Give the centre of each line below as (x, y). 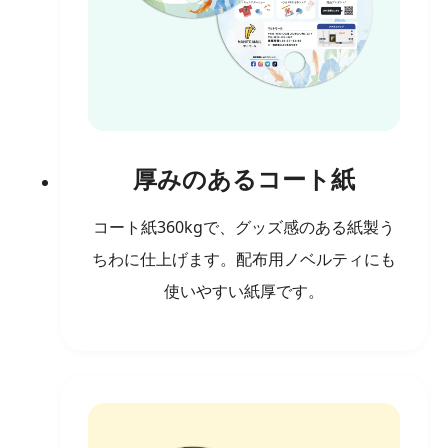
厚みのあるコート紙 (244, 178)
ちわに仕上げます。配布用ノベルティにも (244, 258)
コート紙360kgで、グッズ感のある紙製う (244, 226)
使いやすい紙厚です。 (244, 290)
